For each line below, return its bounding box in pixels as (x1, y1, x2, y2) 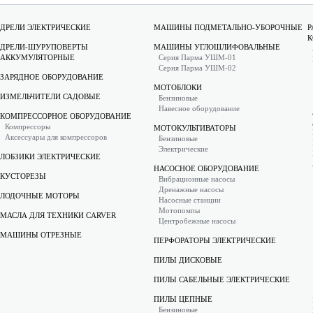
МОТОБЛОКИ (154, 83, 202, 92)
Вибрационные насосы (159, 175, 235, 183)
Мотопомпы (159, 206, 200, 214)
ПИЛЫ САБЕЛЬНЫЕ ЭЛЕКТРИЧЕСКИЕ (154, 275, 290, 284)
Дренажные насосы (159, 185, 224, 194)
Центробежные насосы (159, 217, 235, 225)
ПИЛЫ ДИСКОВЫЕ (154, 256, 222, 264)
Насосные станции (159, 196, 221, 204)
